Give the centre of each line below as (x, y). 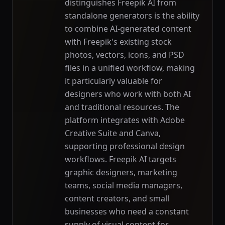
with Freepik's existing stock (118, 42)
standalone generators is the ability (132, 16)
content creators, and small (117, 198)
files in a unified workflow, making (130, 68)
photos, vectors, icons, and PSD (125, 55)
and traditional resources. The (122, 107)
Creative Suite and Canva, (113, 133)
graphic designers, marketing (121, 172)
